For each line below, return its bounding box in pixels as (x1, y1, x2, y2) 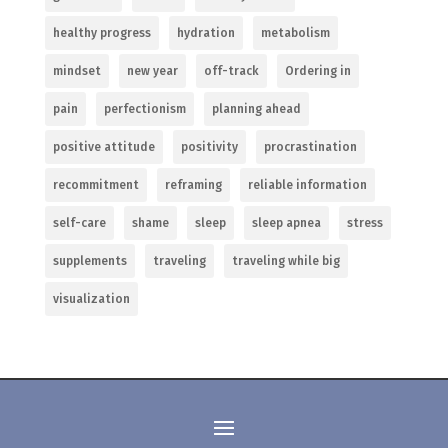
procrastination (263, 139, 357, 154)
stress (346, 215, 383, 230)
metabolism (260, 25, 330, 40)
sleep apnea (251, 215, 321, 230)
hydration (176, 25, 235, 40)
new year (126, 63, 178, 78)
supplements (52, 253, 127, 268)
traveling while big (231, 253, 340, 268)
